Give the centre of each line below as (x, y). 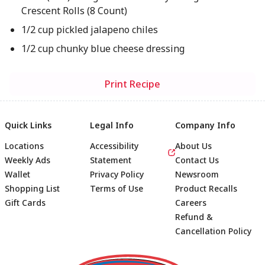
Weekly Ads (28, 160)
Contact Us (197, 160)
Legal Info (112, 125)
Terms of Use (117, 188)
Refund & (194, 217)
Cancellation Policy (213, 231)
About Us (193, 146)
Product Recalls (206, 188)
